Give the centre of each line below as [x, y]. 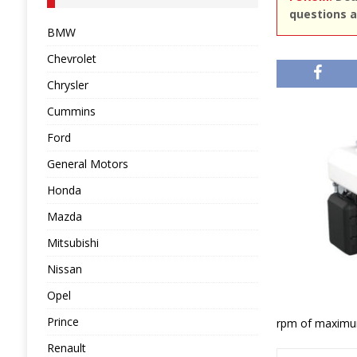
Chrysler [67, 85]
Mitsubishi [73, 243]
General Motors [87, 164]
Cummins [71, 111]
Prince [63, 322]
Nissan [64, 269]
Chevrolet [71, 59]
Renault [66, 348]
